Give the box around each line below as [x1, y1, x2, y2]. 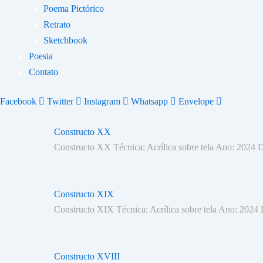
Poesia [29, 51, 53, 61]
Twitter [47, 96, 73, 106]
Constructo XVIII [54, 251, 120, 261]
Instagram [84, 96, 120, 106]
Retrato [43, 19, 70, 29]
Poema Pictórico [43, 4, 104, 14]
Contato [29, 67, 58, 77]
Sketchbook [43, 35, 87, 45]
